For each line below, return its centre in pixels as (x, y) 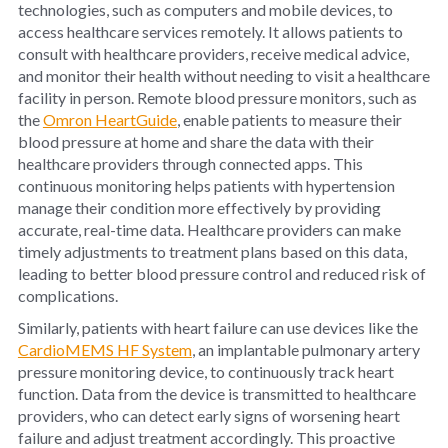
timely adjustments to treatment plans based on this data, (212, 251)
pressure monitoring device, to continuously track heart (205, 371)
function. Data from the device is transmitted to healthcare (216, 393)
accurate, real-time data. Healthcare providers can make (209, 229)
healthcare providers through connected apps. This (190, 163)
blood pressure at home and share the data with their (195, 141)
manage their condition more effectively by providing (199, 207)
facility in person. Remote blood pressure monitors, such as (217, 97)
